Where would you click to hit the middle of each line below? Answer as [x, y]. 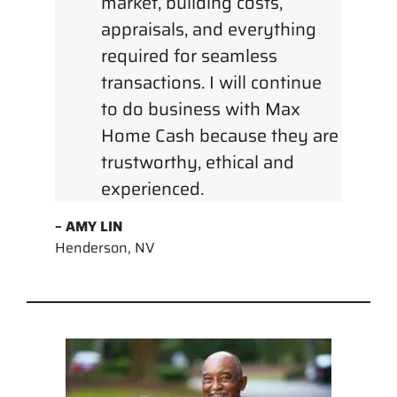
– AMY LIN [89, 226]
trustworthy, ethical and [198, 162]
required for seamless [189, 55]
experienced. [152, 188]
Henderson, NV [105, 247]
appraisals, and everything [209, 29]
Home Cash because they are [220, 135]
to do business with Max [201, 109]
